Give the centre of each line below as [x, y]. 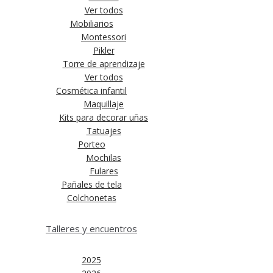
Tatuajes [104, 131]
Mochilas [104, 158]
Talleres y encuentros [91, 229]
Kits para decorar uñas [104, 118]
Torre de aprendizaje [104, 64]
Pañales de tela [91, 185]
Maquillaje [104, 104]
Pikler [104, 51]
